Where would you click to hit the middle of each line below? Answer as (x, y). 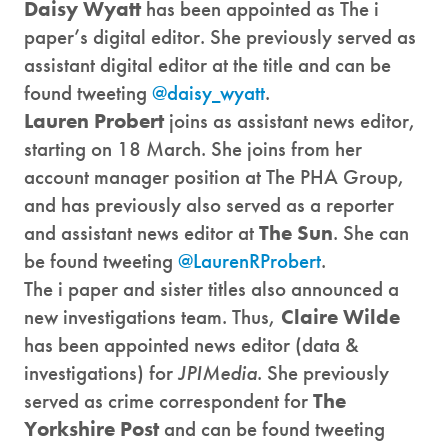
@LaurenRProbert (249, 261)
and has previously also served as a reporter (209, 205)
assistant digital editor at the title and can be (207, 65)
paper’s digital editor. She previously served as (220, 37)
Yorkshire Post (91, 429)
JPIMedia (217, 373)
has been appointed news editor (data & (191, 345)
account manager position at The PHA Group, (214, 177)
